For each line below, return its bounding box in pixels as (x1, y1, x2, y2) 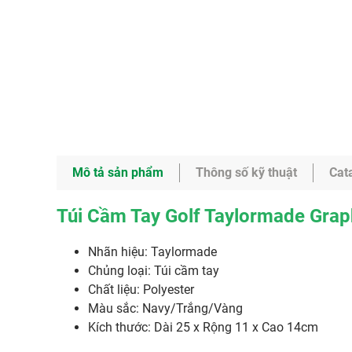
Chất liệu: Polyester (88, 282, 197, 297)
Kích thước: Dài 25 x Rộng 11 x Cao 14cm (88, 320, 318, 335)
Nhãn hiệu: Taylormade (88, 244, 217, 259)
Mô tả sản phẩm (72, 165, 163, 180)
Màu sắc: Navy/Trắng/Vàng (88, 301, 243, 316)
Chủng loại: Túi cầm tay (88, 263, 219, 278)
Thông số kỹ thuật (196, 165, 297, 180)
